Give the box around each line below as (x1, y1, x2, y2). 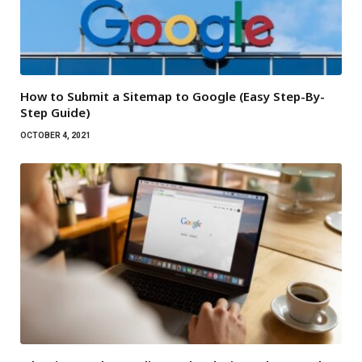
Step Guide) (20, 104, 90, 121)
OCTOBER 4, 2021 (20, 131, 90, 141)
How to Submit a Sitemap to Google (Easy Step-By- (20, 88, 325, 105)
